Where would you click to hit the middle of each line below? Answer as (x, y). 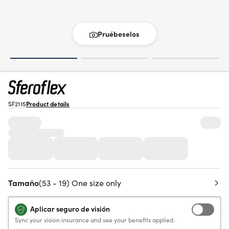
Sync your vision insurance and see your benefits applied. (95, 220)
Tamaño (24, 182)
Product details (48, 104)
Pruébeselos (119, 34)
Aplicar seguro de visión (70, 209)
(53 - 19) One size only (80, 182)
